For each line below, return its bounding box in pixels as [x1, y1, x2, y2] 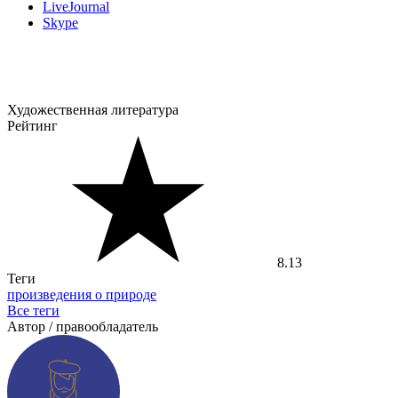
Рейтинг [7, 118, 58, 134]
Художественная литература [7, 102, 179, 118]
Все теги [7, 303, 60, 319]
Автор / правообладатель [7, 319, 158, 335]
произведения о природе [7, 287, 156, 303]
